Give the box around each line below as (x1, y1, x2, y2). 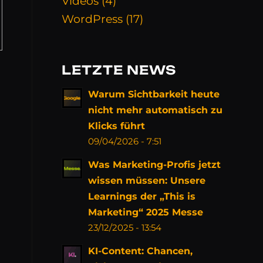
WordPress (62, 12, 123, 26)
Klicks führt (88, 120, 146, 131)
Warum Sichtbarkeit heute (88, 88, 220, 100)
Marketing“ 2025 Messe (88, 206, 204, 218)
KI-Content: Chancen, (88, 245, 193, 257)
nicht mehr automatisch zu (88, 104, 223, 116)
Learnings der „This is (88, 190, 196, 202)
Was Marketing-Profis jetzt (88, 159, 221, 170)
